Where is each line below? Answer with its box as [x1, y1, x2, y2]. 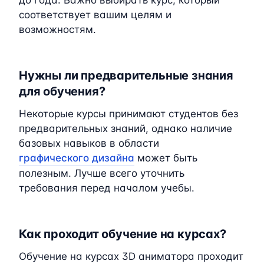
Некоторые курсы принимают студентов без [19, 107, 238, 120]
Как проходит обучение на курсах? [19, 226, 226, 241]
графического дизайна [19, 151, 134, 164]
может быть [134, 151, 197, 164]
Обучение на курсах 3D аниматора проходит [19, 250, 243, 262]
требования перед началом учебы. [19, 181, 194, 194]
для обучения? [19, 84, 105, 98]
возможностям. [19, 23, 96, 35]
